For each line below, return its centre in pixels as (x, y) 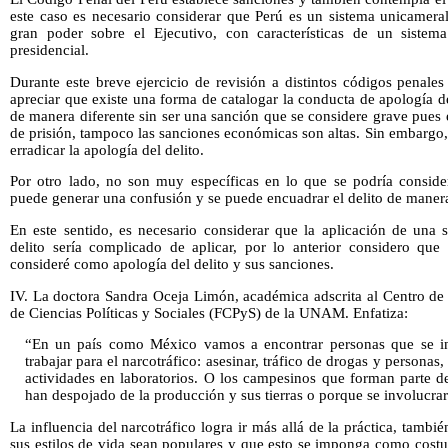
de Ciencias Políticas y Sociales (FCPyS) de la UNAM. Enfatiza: (209, 312)
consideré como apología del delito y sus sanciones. (172, 263)
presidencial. (49, 49)
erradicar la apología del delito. (107, 149)
